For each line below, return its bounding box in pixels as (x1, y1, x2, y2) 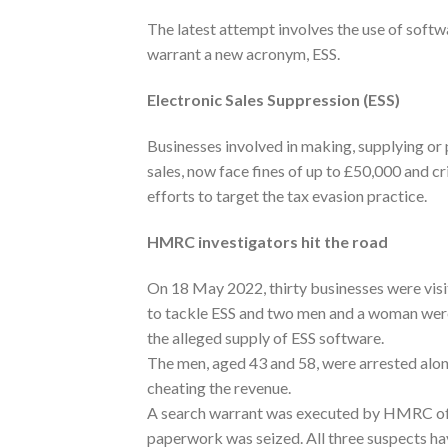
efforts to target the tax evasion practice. (147, 185, 427, 205)
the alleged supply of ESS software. (147, 327, 384, 347)
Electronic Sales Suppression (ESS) (147, 90, 400, 110)
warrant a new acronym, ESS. (147, 44, 340, 64)
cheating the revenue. (147, 377, 291, 397)
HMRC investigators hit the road (147, 231, 388, 251)
